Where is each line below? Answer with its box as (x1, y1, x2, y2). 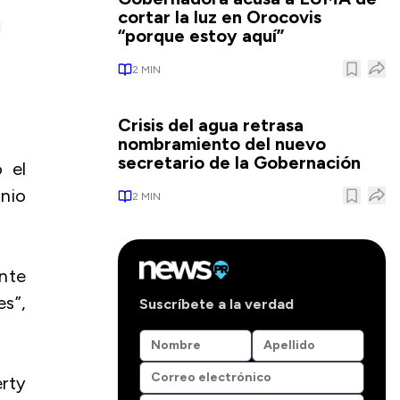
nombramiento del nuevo (118, 133, 326, 154)
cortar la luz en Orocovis (118, 6, 321, 28)
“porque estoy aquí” (118, 25, 284, 46)
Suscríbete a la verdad (139, 295, 294, 312)
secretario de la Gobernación (118, 152, 361, 173)
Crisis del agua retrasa (118, 114, 304, 136)
